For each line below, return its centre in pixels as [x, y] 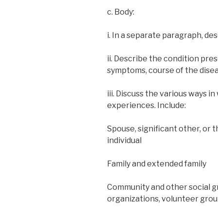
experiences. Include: [146, 105]
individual [124, 140]
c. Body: [121, 12]
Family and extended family [157, 163]
